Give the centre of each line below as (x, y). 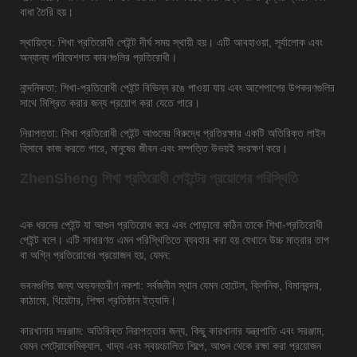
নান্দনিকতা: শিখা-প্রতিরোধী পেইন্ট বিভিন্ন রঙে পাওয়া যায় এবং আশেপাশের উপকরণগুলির (177, 88)
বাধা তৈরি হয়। (47, 12)
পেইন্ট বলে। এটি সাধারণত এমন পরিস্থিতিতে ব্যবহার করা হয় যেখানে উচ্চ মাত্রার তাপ (175, 240)
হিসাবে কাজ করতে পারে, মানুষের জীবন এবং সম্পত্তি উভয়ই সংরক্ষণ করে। (154, 149)
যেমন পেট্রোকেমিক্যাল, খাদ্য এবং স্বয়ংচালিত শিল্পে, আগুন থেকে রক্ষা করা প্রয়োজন (171, 346)
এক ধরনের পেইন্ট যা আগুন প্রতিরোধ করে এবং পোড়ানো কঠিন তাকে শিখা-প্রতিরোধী (171, 225)
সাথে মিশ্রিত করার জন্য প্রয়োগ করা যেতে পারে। (110, 103)
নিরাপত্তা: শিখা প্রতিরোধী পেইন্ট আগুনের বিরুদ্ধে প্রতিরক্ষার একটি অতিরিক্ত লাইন (173, 133)
